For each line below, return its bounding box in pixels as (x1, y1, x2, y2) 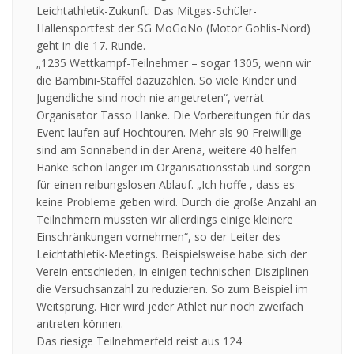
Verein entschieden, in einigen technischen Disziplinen (36, 264, 309, 280)
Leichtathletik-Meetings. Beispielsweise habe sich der (36, 247, 307, 262)
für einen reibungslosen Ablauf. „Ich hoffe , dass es (36, 177, 295, 193)
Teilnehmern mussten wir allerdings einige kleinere (36, 212, 293, 228)
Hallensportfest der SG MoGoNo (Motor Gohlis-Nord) (36, 21, 311, 36)
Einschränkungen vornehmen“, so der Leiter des (36, 229, 281, 245)
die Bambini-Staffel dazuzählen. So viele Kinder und (36, 73, 296, 88)
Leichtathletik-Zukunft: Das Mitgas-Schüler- (36, 3, 257, 19)
